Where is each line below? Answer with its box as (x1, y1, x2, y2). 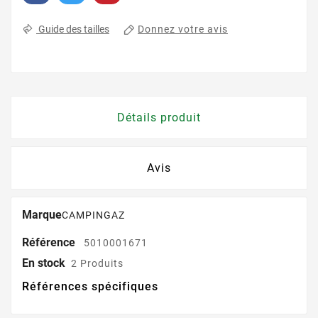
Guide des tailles (36, 23, 109, 35)
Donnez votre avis (138, 23, 228, 35)
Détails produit (117, 111, 201, 125)
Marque (22, 208, 62, 222)
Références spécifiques (22, 280, 158, 294)
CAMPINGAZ (62, 209, 125, 221)
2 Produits (71, 258, 124, 270)
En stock (22, 256, 65, 270)
